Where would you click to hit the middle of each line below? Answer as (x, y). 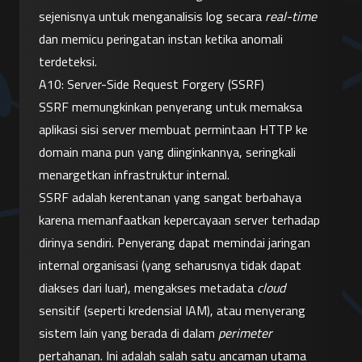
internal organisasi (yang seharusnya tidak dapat (170, 265)
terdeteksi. (68, 62)
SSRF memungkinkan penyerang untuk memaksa (170, 107)
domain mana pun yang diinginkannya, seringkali (167, 152)
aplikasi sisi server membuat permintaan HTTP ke (173, 130)
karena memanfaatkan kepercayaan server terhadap (179, 220)
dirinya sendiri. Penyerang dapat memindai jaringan (175, 243)
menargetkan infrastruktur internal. (134, 175)
